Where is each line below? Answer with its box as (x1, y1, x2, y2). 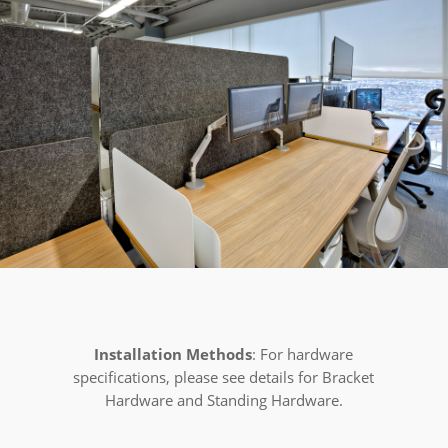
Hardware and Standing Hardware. (104, 389, 343, 410)
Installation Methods (94, 343, 253, 364)
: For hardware (252, 343, 354, 364)
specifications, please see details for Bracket (73, 366, 375, 387)
